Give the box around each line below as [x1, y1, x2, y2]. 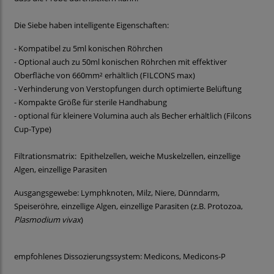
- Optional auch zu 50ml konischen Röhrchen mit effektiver [14, 56, 227, 68]
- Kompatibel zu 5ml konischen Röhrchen [14, 43, 163, 54]
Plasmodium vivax [14, 214, 81, 226]
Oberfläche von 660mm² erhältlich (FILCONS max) [14, 70, 195, 81]
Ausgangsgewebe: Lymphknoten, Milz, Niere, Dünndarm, [14, 187, 220, 199]
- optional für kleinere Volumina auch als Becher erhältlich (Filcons [14, 110, 251, 122]
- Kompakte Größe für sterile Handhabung [14, 97, 167, 108]
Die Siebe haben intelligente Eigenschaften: [14, 20, 169, 31]
